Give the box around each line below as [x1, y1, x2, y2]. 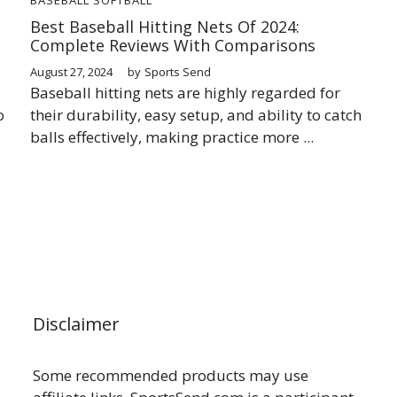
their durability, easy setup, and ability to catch [30, 104, 362, 125]
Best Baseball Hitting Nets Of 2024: [30, 15, 300, 37]
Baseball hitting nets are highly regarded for [30, 82, 340, 103]
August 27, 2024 [30, 63, 113, 80]
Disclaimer [33, 311, 121, 336]
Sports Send [144, 63, 211, 80]
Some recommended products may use [33, 364, 309, 385]
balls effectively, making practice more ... [30, 126, 314, 147]
